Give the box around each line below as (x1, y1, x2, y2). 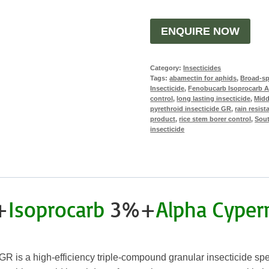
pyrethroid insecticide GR (150, 105, 232, 113)
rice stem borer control (179, 115, 252, 123)
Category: (150, 64, 184, 72)
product (150, 115, 176, 123)
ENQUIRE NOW (161, 25, 240, 38)
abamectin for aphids (169, 74, 237, 82)
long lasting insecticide (177, 95, 251, 103)
